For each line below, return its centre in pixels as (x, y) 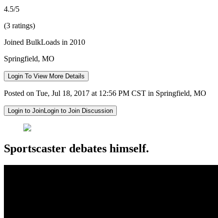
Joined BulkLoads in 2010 (45, 42)
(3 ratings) (19, 25)
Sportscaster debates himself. (76, 148)
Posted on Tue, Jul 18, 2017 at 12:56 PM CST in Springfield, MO (105, 93)
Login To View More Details (46, 76)
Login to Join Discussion (78, 110)
